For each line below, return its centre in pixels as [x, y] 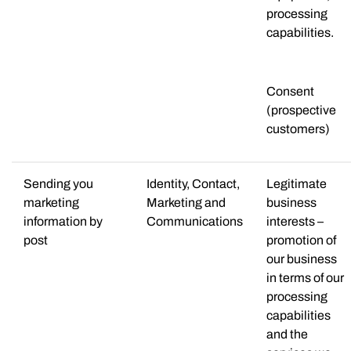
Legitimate [297, 183]
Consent [290, 91]
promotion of [301, 240]
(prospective [301, 110]
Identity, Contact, [193, 183]
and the [287, 334]
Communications [195, 221]
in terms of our [305, 277]
